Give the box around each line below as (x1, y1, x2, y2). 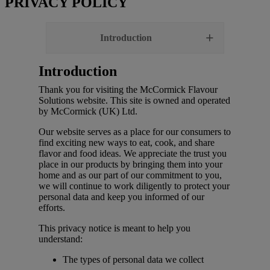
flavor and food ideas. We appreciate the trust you (39, 148, 227, 159)
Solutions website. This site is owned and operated (39, 95, 230, 106)
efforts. (39, 202, 65, 213)
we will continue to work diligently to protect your (39, 181, 230, 192)
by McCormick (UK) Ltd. (39, 106, 137, 117)
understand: (39, 234, 83, 245)
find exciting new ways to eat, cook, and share (39, 137, 215, 148)
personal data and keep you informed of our (39, 192, 204, 202)
